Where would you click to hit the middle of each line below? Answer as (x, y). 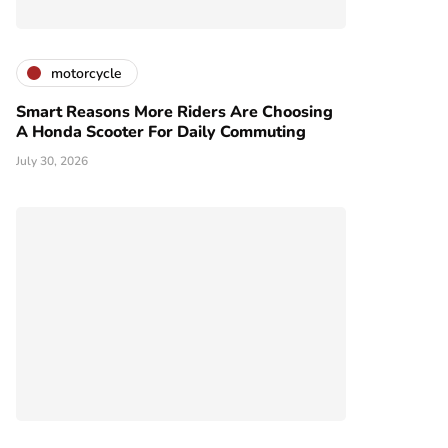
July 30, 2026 (52, 161)
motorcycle (86, 73)
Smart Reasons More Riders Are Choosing (174, 112)
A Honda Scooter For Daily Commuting (161, 132)
